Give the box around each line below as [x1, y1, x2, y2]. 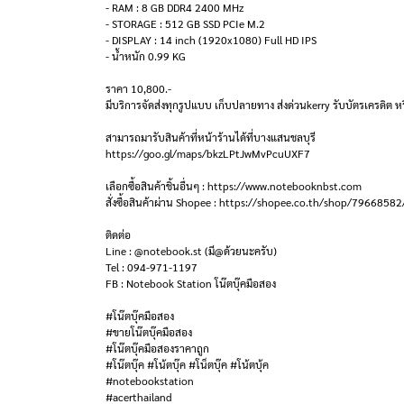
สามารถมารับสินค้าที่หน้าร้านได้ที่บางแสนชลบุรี [106, 130, 316, 144]
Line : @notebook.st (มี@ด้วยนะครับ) [106, 243, 277, 258]
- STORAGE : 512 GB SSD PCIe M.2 [106, 16, 265, 31]
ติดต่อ [106, 227, 131, 242]
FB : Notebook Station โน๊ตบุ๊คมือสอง [106, 276, 276, 290]
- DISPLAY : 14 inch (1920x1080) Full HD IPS [106, 32, 317, 47]
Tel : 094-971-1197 [106, 260, 197, 274]
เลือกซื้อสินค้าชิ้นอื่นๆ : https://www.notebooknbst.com [106, 179, 362, 193]
